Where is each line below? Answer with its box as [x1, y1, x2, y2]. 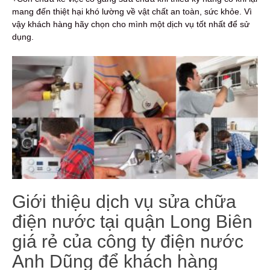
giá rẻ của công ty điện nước [12, 231, 243, 251]
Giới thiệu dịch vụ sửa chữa [12, 191, 236, 212]
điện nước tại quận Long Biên [12, 211, 253, 231]
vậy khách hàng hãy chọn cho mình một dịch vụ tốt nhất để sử [12, 19, 250, 29]
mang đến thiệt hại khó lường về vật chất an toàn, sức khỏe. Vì [12, 6, 252, 16]
